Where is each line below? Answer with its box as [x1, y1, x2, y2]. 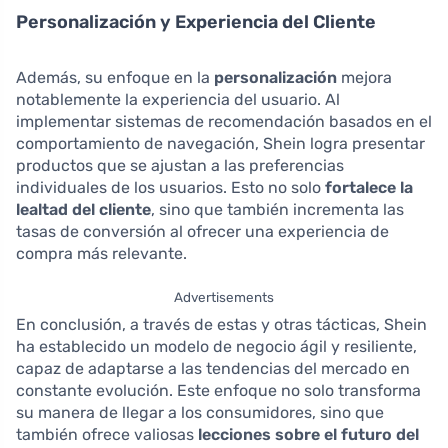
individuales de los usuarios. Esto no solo [16, 177, 325, 197]
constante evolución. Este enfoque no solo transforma [16, 380, 421, 400]
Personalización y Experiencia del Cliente [16, 10, 376, 33]
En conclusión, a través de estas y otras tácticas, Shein [16, 314, 427, 334]
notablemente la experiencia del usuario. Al [16, 89, 340, 109]
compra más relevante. [16, 243, 187, 263]
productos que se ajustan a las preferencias [16, 155, 344, 175]
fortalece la [325, 177, 413, 197]
